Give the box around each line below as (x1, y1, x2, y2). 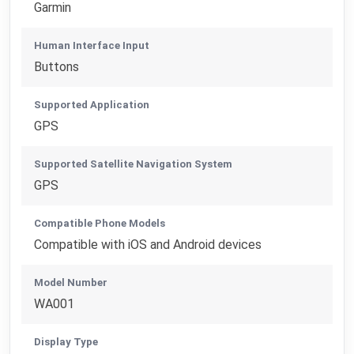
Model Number (34, 276, 108, 288)
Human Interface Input (34, 39, 150, 51)
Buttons (34, 58, 80, 74)
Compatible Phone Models (34, 217, 166, 229)
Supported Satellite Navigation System (34, 157, 233, 170)
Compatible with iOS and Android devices (34, 236, 262, 252)
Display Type (34, 335, 99, 348)
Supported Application (34, 98, 150, 111)
